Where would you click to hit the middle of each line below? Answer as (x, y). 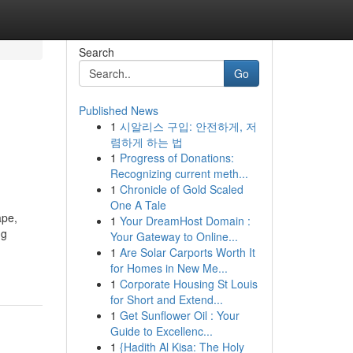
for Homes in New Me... (169, 268)
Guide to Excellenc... (161, 331)
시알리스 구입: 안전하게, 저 (188, 126)
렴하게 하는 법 (146, 142)
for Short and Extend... (166, 299)
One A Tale (138, 205)
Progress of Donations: (176, 158)
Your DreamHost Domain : (185, 221)
